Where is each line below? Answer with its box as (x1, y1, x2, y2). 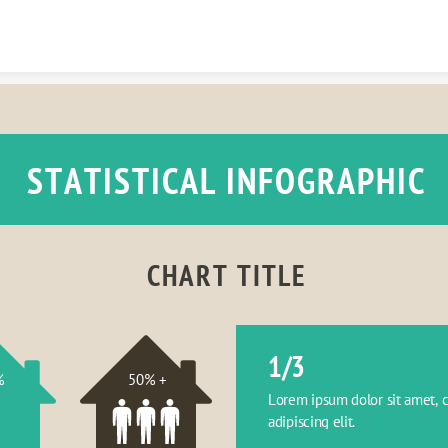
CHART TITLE (146, 256, 306, 294)
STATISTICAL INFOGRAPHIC (26, 157, 426, 204)
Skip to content (172, 8, 276, 28)
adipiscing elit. (268, 412, 356, 431)
